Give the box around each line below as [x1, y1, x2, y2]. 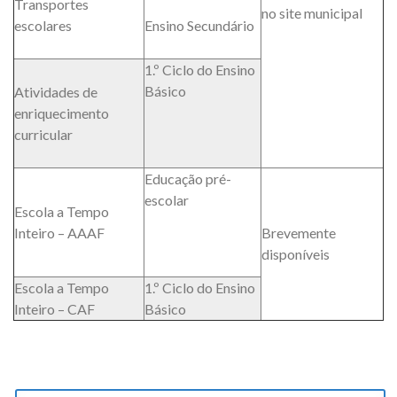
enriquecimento [14, 105, 109, 122]
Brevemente [261, 224, 336, 242]
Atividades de [14, 83, 97, 101]
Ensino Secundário [144, 17, 254, 35]
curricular [14, 126, 73, 144]
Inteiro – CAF [14, 300, 95, 318]
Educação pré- [144, 170, 231, 188]
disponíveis [261, 245, 330, 263]
